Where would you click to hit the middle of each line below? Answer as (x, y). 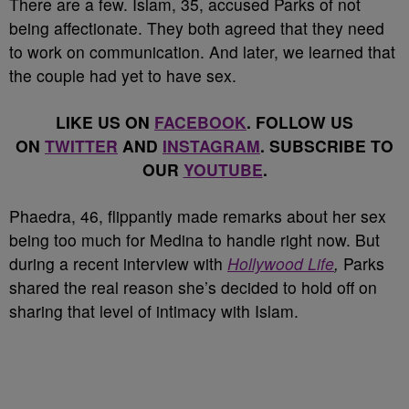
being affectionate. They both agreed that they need (197, 28)
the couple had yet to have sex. (123, 75)
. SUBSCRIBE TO (327, 146)
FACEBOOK (200, 122)
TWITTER (81, 146)
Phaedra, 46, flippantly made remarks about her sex (198, 216)
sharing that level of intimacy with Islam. (154, 311)
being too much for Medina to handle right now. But (194, 240)
